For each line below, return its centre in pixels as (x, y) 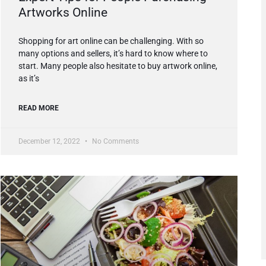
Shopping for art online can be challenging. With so (111, 41)
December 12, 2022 (50, 142)
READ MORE (39, 108)
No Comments (115, 142)
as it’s (29, 79)
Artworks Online (63, 13)
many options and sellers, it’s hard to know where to (113, 54)
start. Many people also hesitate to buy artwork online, (118, 66)
